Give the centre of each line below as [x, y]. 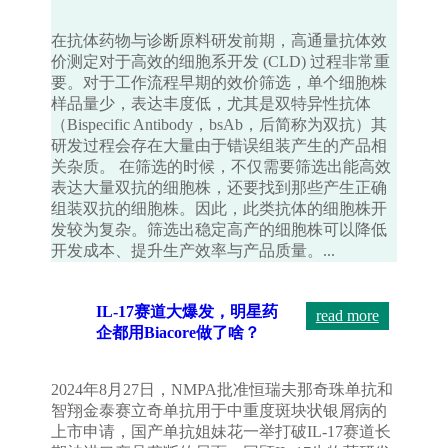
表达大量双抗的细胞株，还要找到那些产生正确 [219, 188]
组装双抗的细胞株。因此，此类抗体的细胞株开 [219, 209]
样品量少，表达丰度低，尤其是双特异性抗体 [211, 104]
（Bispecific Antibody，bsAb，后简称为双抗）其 [219, 125]
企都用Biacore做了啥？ [178, 333]
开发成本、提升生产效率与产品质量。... [193, 251]
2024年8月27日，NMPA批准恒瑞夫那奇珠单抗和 [222, 390]
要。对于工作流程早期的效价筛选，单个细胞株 [219, 83]
